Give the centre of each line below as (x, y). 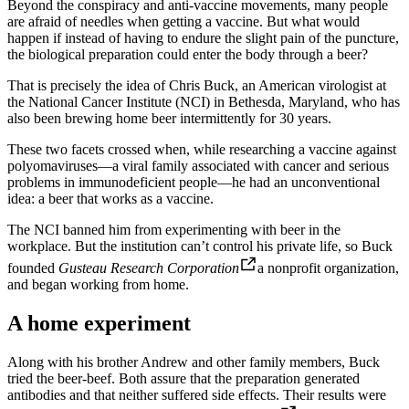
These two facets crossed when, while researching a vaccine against (202, 150)
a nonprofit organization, (328, 268)
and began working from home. (98, 285)
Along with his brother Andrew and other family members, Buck (194, 362)
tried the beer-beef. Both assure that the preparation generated (184, 379)
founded (33, 268)
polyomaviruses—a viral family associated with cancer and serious (198, 166)
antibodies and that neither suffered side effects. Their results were (197, 395)
